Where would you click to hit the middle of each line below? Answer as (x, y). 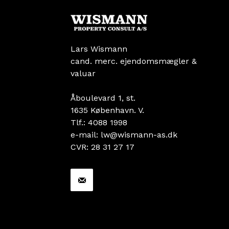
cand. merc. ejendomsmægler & (134, 61)
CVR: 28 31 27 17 (102, 147)
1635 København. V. (107, 110)
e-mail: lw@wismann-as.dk (124, 135)
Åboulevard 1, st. (103, 98)
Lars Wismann (99, 49)
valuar (83, 74)
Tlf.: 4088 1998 (99, 123)
